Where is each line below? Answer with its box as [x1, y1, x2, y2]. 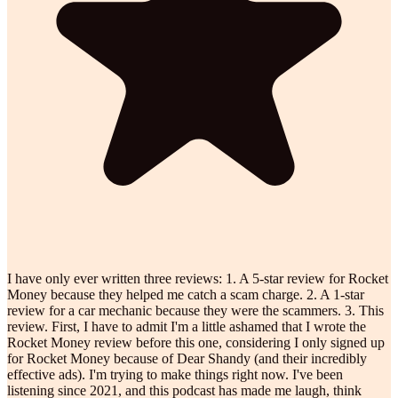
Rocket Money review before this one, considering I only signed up [7, 334, 385, 350]
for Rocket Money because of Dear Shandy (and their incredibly [7, 350, 367, 366]
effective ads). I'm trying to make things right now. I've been [7, 366, 343, 382]
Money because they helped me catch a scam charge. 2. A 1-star [7, 286, 364, 302]
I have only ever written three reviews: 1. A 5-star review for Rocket [7, 270, 388, 286]
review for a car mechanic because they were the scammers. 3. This [7, 302, 384, 318]
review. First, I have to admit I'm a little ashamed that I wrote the [7, 318, 366, 334]
